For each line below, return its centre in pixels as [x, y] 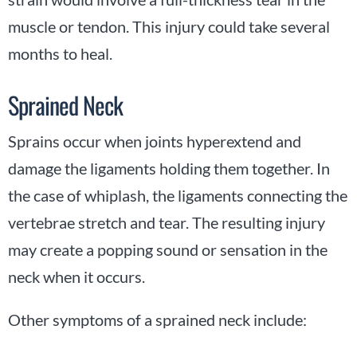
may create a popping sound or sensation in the [168, 249]
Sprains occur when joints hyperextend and [155, 141]
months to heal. [60, 53]
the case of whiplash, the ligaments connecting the [178, 195]
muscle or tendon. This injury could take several [169, 26]
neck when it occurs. [78, 276]
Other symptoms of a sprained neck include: [157, 319]
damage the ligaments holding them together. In [169, 168]
